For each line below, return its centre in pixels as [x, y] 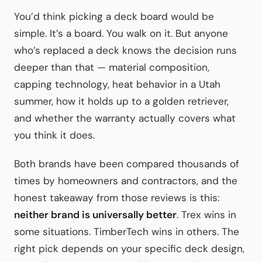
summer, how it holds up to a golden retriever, [121, 101]
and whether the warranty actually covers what [125, 118]
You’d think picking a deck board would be [114, 16]
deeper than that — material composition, [112, 67]
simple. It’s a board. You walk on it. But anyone [121, 33]
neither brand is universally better [95, 214]
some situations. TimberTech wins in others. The [127, 231]
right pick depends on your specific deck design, [129, 248]
